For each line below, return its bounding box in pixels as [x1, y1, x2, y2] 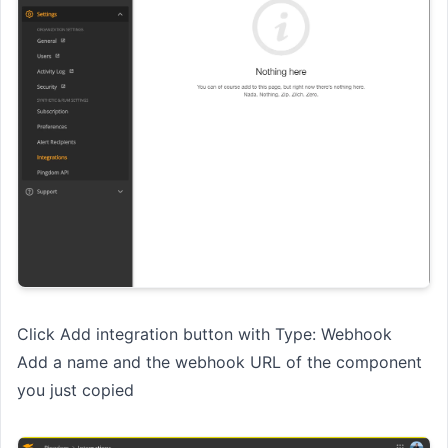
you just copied [17, 379, 134, 400]
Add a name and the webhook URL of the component [17, 351, 422, 372]
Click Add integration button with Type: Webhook [17, 323, 392, 344]
